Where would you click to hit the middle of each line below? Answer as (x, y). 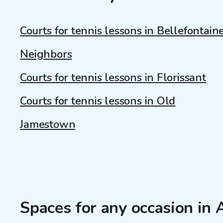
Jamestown (48, 125)
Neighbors (46, 55)
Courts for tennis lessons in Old (98, 101)
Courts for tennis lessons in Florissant (113, 78)
